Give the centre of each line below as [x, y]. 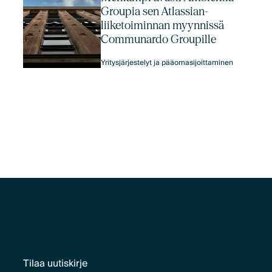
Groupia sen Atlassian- [155, 12]
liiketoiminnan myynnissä [163, 25]
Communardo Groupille [159, 39]
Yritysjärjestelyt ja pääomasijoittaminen [167, 63]
